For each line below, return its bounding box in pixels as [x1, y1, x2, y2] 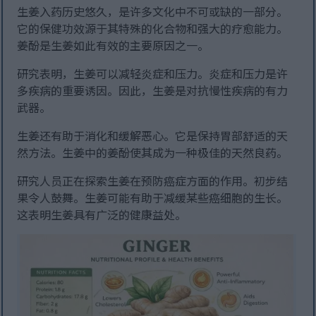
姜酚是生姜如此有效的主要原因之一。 [17, 37, 209, 54]
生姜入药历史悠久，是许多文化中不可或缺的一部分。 [17, 3, 288, 20]
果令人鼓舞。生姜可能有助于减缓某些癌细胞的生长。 [17, 189, 288, 207]
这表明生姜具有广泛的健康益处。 [17, 206, 187, 224]
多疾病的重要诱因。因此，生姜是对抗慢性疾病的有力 [17, 82, 288, 99]
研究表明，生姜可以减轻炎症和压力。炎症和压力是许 [17, 65, 288, 83]
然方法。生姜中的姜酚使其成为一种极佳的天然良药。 [17, 144, 288, 162]
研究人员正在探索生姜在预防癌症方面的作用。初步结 [17, 172, 288, 190]
